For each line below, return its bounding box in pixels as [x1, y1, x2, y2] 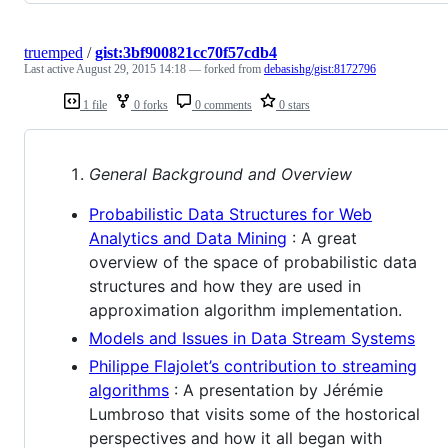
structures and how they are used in [89, 276, 361, 297]
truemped [24, 44, 83, 62]
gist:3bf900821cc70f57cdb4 [95, 44, 277, 62]
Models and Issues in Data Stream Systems [89, 328, 415, 349]
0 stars [276, 98, 310, 113]
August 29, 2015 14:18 [76, 62, 186, 77]
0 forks [131, 98, 168, 113]
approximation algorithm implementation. [89, 300, 402, 321]
